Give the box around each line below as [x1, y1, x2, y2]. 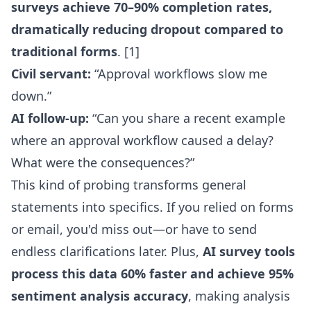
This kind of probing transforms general [11, 176, 246, 193]
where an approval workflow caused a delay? [11, 132, 274, 149]
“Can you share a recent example [89, 110, 285, 126]
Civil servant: [11, 65, 91, 82]
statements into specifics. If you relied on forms [11, 199, 294, 215]
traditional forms [11, 43, 117, 60]
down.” [11, 87, 51, 104]
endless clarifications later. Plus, [11, 243, 203, 260]
